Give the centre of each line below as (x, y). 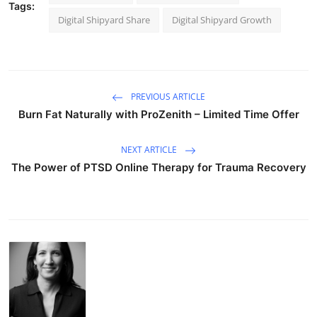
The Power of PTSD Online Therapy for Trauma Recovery (158, 167)
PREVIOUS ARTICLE (167, 97)
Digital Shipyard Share (104, 19)
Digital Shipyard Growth (222, 19)
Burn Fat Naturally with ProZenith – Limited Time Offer (158, 114)
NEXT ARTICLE (150, 150)
